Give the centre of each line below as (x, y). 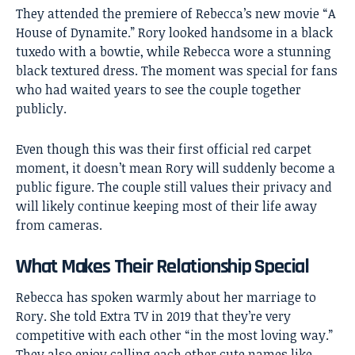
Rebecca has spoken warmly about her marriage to (166, 297)
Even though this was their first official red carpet (164, 149)
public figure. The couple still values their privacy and (174, 187)
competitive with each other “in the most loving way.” (174, 335)
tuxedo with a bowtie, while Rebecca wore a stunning (174, 52)
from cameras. (59, 225)
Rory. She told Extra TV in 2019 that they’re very (153, 316)
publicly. (41, 109)
